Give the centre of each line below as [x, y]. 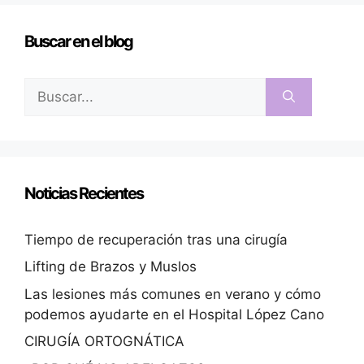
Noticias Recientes [84, 193]
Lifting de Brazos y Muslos [110, 267]
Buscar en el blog [78, 41]
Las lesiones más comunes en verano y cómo [173, 294]
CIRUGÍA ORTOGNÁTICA [104, 342]
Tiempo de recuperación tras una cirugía [156, 239]
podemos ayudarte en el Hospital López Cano [174, 314]
